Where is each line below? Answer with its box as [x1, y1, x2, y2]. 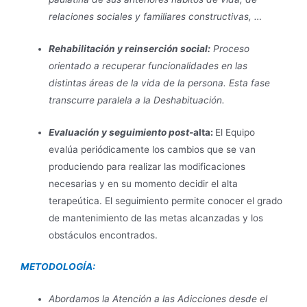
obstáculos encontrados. [49, 229, 158, 241]
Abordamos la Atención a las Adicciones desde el [49, 293, 268, 305]
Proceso [210, 42, 250, 54]
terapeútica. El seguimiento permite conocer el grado [49, 195, 283, 206]
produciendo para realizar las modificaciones [49, 160, 246, 172]
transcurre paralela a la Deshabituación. [49, 94, 225, 106]
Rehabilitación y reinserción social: [49, 42, 211, 54]
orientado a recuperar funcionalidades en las [49, 60, 248, 71]
